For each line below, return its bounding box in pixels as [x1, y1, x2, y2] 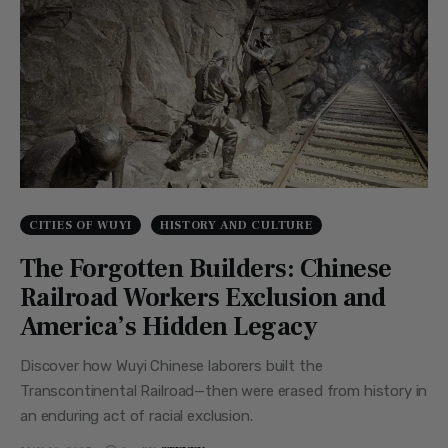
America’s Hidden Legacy [20, 310, 318, 345]
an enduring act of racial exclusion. [20, 407, 253, 426]
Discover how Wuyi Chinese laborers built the [20, 357, 323, 376]
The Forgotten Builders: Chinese [20, 252, 392, 287]
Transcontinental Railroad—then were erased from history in [20, 382, 428, 401]
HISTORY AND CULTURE [159, 218, 313, 234]
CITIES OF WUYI [29, 218, 133, 234]
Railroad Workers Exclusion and [20, 281, 386, 316]
